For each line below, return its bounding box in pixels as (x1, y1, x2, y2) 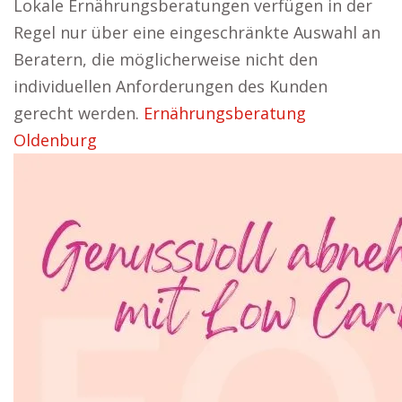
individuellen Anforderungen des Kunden (13, 75, 328, 97)
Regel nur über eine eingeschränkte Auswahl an (13, 22, 380, 43)
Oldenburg (13, 129, 97, 151)
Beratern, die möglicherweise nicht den (13, 48, 318, 70)
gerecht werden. (13, 102, 144, 124)
